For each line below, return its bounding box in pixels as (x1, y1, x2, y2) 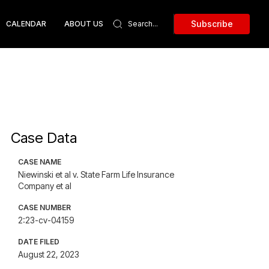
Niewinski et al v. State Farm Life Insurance (18, 169, 175, 180)
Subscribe (191, 19, 233, 29)
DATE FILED (18, 237, 60, 246)
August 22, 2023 (18, 249, 80, 259)
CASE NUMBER (18, 203, 71, 212)
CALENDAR (6, 19, 46, 28)
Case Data (11, 129, 77, 147)
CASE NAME (18, 157, 62, 166)
